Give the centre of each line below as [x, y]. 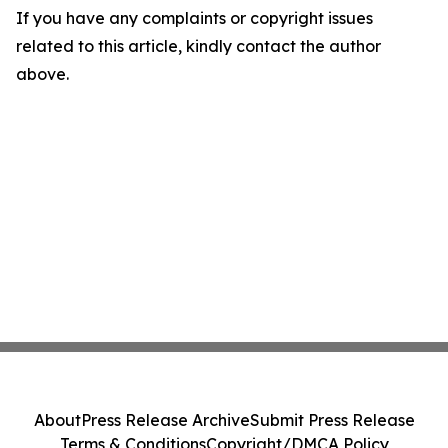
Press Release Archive [165, 420]
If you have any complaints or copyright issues [194, 18]
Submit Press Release [332, 420]
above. [42, 74]
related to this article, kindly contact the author [198, 46]
